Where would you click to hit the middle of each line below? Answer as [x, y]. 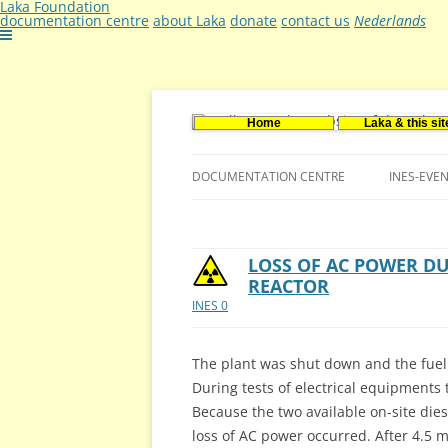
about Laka [189, 20]
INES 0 [210, 305]
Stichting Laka [284, 154]
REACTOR [288, 286]
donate [253, 20]
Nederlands [390, 20]
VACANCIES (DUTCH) [254, 259]
